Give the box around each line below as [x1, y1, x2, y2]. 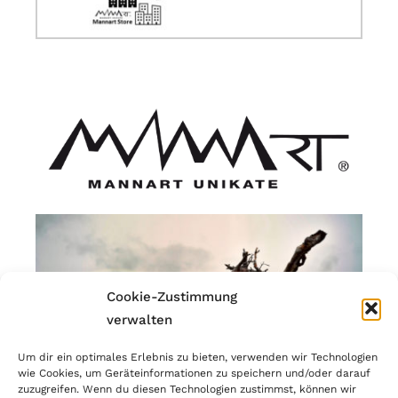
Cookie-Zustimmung [107, 289, 237, 305]
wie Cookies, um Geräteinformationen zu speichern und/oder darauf [18, 367, 370, 379]
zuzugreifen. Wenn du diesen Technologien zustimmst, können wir [18, 383, 356, 395]
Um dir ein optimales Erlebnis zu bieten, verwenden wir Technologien [18, 351, 378, 363]
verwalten [107, 312, 172, 328]
